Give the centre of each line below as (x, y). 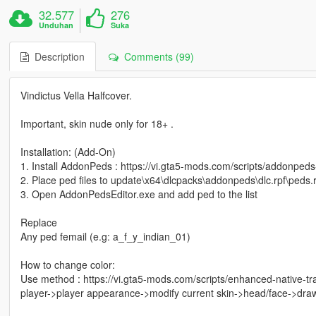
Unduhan (56, 25)
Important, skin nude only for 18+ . (97, 123)
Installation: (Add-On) (68, 151)
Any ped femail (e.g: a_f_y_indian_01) (105, 236)
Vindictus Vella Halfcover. (76, 95)
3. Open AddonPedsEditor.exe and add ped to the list (139, 194)
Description (56, 56)
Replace (38, 222)
